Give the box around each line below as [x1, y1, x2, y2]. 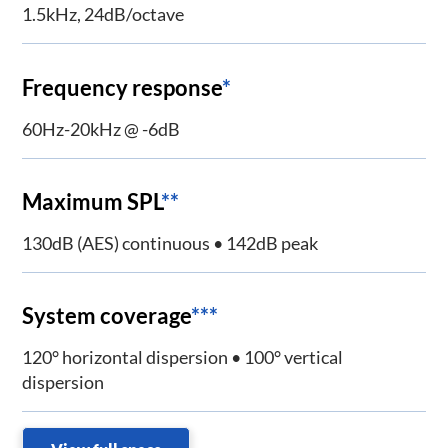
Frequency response [22, 73, 223, 101]
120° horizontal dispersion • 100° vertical [22, 346, 344, 369]
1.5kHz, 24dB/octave [22, 3, 185, 26]
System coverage [22, 302, 192, 330]
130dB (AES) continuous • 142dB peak [22, 231, 319, 254]
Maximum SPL [22, 187, 162, 215]
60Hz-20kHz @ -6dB [22, 117, 181, 140]
